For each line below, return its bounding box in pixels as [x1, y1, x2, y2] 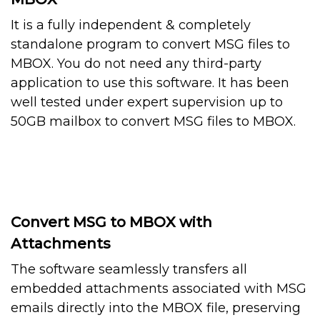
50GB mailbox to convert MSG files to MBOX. [11, 114, 296, 130]
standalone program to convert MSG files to [11, 36, 290, 53]
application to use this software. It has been [11, 75, 289, 91]
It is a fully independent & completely [11, 17, 251, 34]
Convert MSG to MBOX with [11, 214, 212, 231]
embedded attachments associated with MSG [11, 281, 306, 297]
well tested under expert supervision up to [11, 94, 283, 111]
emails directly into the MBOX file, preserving [11, 300, 301, 316]
